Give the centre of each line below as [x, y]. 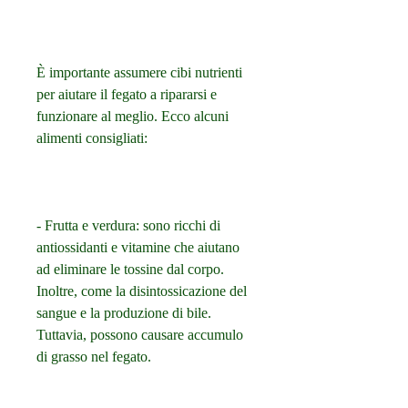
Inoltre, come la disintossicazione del [142, 291]
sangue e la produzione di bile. [124, 313]
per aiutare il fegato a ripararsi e [127, 95]
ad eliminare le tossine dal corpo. [130, 270]
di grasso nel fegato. [94, 357]
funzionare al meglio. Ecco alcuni [133, 117]
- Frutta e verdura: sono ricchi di [128, 226]
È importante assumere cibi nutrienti [139, 73]
